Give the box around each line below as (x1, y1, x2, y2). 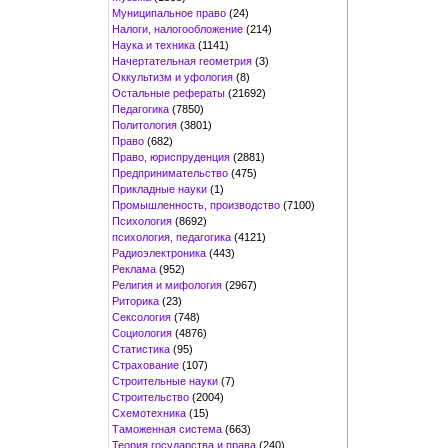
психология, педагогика (112, 230, 231, 243)
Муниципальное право (112, 6, 226, 19)
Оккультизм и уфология (112, 70, 233, 83)
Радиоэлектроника (112, 246, 206, 259)
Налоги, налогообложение (112, 22, 243, 35)
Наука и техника (112, 38, 195, 51)
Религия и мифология (112, 278, 222, 291)
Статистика (112, 342, 170, 355)
